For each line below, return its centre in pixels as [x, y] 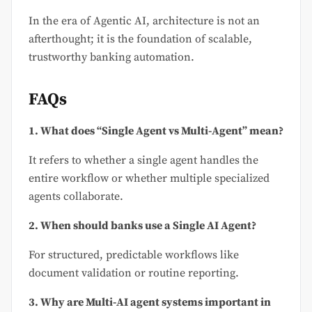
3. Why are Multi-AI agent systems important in [150, 302]
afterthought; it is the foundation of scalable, [140, 39]
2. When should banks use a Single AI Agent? [142, 225]
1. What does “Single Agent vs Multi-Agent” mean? [156, 131]
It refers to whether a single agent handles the [143, 160]
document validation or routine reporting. [134, 273]
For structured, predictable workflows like [134, 255]
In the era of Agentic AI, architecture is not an [144, 21]
